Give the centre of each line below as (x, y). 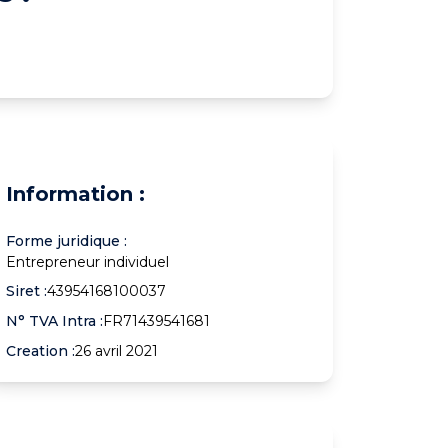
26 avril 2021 (117, 350)
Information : (76, 193)
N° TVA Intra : (55, 320)
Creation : (41, 350)
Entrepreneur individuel (88, 261)
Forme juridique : (67, 240)
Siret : (27, 290)
